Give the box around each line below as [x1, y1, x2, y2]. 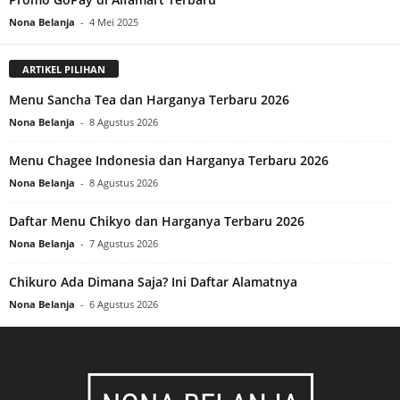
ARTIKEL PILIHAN [22, 62, 105, 76]
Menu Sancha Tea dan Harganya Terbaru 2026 [9, 90, 289, 108]
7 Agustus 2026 [89, 236, 158, 250]
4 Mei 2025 [89, 15, 138, 29]
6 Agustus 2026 [89, 296, 158, 311]
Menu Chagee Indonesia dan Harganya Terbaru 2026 [9, 151, 329, 169]
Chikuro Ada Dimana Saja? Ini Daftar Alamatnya [9, 272, 297, 290]
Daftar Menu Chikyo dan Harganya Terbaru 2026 [9, 212, 304, 229]
